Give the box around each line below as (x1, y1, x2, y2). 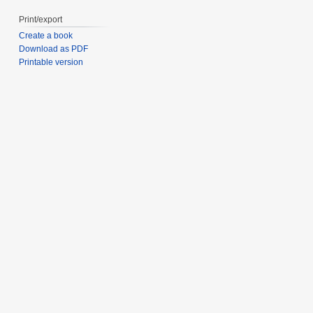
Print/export (19, 14, 63, 24)
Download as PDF (19, 44, 89, 54)
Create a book (19, 31, 73, 41)
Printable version (19, 57, 84, 68)
